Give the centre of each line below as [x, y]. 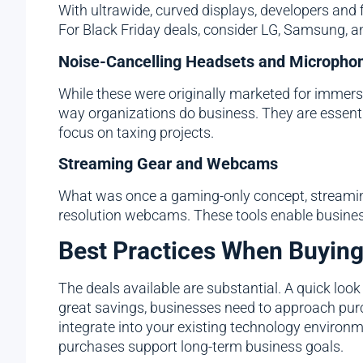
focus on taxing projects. [136, 132]
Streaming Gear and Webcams [168, 164]
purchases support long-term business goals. [201, 347]
